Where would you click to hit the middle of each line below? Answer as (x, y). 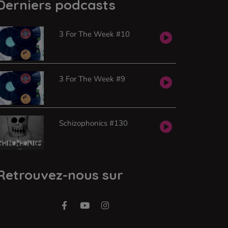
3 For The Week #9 (92, 79)
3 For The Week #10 (94, 34)
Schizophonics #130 (93, 123)
